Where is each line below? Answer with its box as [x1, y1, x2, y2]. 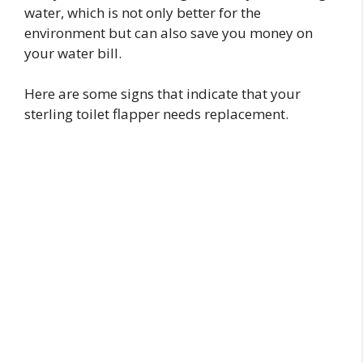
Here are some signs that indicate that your [24, 84, 301, 104]
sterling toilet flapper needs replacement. [24, 105, 288, 124]
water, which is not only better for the [24, 2, 261, 22]
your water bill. [24, 43, 122, 62]
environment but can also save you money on [24, 23, 313, 42]
